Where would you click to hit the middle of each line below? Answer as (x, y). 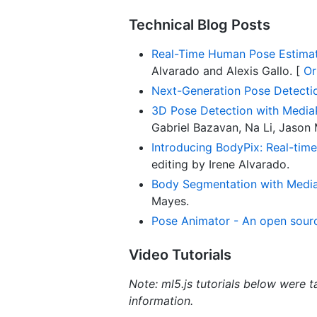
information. (161, 300)
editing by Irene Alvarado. (220, 164)
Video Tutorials (180, 254)
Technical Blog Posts (200, 24)
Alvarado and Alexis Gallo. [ (227, 70)
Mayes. (170, 201)
